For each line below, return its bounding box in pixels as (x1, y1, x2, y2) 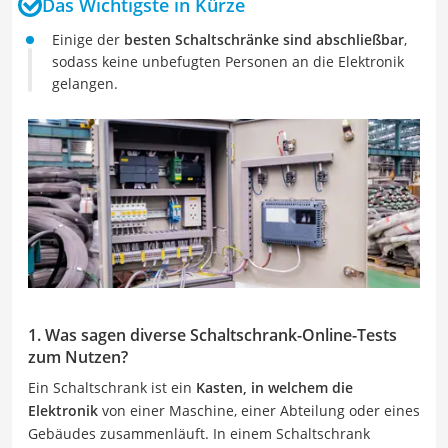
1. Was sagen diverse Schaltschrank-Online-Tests (28, 323, 397, 346)
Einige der (52, 30, 124, 49)
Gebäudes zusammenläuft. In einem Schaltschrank (28, 423, 370, 443)
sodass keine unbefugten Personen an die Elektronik (52, 52, 404, 71)
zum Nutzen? (28, 345, 128, 368)
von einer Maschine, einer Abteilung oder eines (98, 400, 420, 420)
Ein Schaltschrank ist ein (28, 377, 196, 397)
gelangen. (52, 74, 118, 93)
